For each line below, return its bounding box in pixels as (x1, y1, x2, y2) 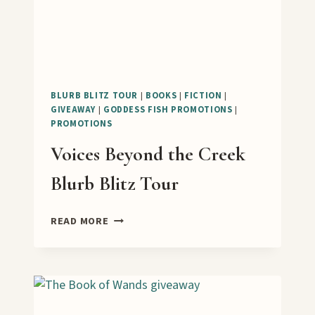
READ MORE (51, 214, 109, 229)
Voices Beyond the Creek (51, 142, 245, 167)
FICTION (184, 89, 222, 102)
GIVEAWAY (51, 103, 96, 116)
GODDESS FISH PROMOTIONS (103, 103, 233, 116)
